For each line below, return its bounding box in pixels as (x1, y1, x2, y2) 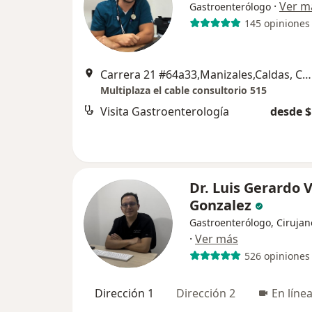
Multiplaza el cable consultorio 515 (100, 84, 267, 97)
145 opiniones (244, 16, 310, 30)
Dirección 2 (176, 286, 235, 301)
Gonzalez (189, 196, 251, 214)
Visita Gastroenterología (100, 104, 229, 119)
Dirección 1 (95, 286, 154, 301)
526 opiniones (244, 249, 310, 263)
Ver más (195, 231, 238, 247)
